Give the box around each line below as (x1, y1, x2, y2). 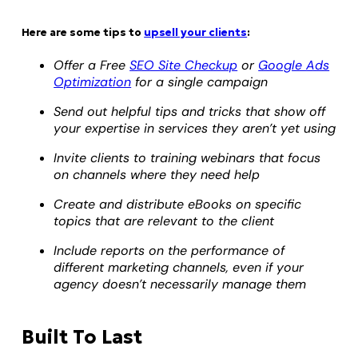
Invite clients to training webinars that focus (54, 149, 321, 166)
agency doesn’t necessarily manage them (54, 275, 307, 292)
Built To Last (22, 324, 143, 349)
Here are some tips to (22, 25, 145, 39)
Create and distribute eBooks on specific (54, 195, 302, 213)
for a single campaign (131, 73, 268, 90)
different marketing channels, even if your (54, 258, 304, 276)
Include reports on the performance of (54, 241, 285, 259)
